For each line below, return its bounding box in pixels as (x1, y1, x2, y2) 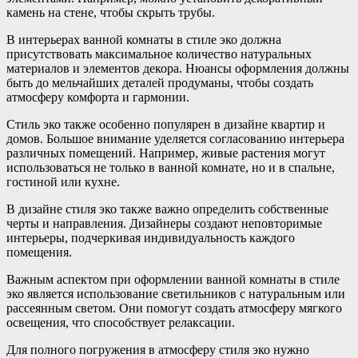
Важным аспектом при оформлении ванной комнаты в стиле (6, 272, 340, 286)
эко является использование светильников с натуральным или (6, 286, 345, 300)
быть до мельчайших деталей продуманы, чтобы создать (6, 75, 313, 89)
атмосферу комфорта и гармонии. (6, 89, 189, 104)
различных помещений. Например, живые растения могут (6, 145, 325, 160)
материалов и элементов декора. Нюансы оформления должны (6, 61, 349, 75)
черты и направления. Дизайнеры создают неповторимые (6, 216, 322, 230)
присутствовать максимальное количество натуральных (6, 46, 312, 61)
